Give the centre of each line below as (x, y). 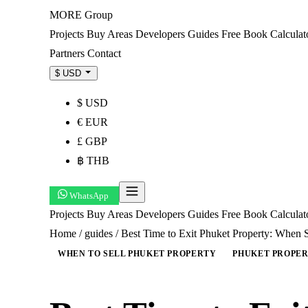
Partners (68, 53)
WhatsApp (89, 196)
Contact (104, 53)
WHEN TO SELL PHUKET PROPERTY (137, 254)
